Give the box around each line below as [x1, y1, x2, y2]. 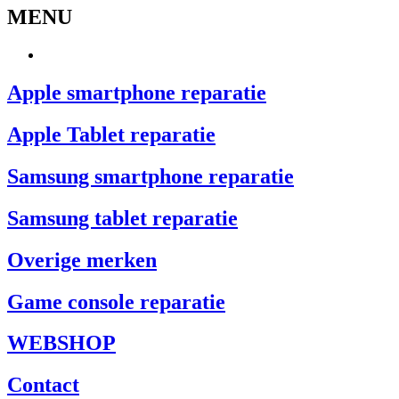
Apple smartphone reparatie [7, 81, 266, 105]
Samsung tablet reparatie [7, 206, 238, 230]
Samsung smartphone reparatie [7, 164, 294, 188]
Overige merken [7, 248, 157, 272]
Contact [7, 373, 79, 397]
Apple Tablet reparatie [7, 122, 216, 146]
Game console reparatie [7, 289, 225, 313]
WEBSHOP [7, 331, 116, 355]
